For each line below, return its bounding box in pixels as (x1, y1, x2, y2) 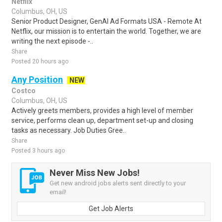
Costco (11, 87, 36, 95)
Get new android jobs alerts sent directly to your (50, 179, 186, 187)
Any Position (11, 74, 63, 85)
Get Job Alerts (89, 205, 133, 213)
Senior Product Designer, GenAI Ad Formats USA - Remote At (11, 17, 202, 25)
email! (50, 188, 66, 196)
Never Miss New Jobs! (50, 167, 140, 178)
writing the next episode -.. (11, 37, 93, 45)
